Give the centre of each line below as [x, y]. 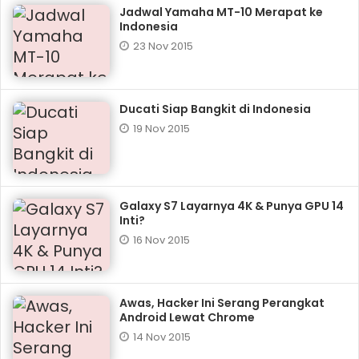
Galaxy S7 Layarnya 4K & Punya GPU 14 [232, 206]
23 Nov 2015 [163, 46]
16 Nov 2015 [162, 240]
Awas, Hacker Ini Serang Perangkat [222, 303]
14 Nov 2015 [162, 337]
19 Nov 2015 [162, 129]
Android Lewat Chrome [188, 317]
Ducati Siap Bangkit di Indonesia [216, 109]
